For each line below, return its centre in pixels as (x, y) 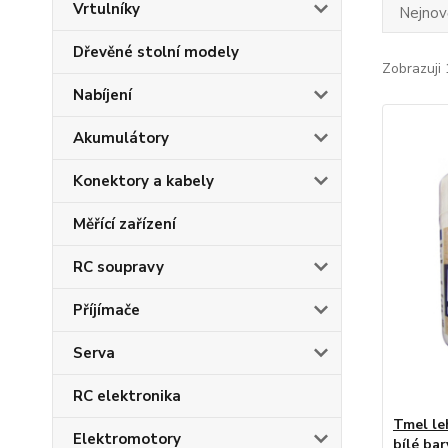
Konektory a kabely (143, 181)
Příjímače (106, 310)
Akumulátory (121, 138)
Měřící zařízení (124, 224)
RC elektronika (127, 396)
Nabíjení (102, 95)
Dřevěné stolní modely (156, 52)
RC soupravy (118, 267)
